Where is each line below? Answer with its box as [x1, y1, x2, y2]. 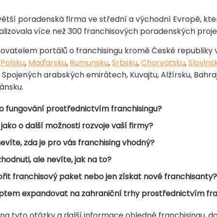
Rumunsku [70, 57, 108, 69]
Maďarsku [28, 57, 66, 69]
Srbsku [112, 57, 138, 69]
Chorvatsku [141, 57, 185, 69]
